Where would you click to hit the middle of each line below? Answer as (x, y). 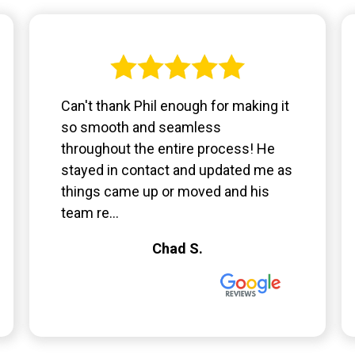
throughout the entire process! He (168, 149)
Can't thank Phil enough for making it (176, 106)
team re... (90, 213)
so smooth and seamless (141, 128)
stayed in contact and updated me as (177, 170)
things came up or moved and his (166, 192)
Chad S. (177, 249)
